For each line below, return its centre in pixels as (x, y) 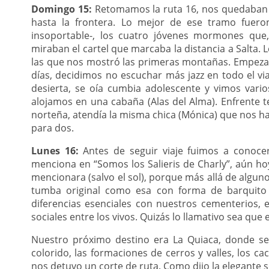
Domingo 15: (63, 9)
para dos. (53, 128)
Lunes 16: (55, 151)
